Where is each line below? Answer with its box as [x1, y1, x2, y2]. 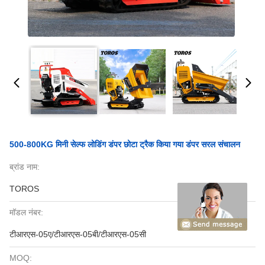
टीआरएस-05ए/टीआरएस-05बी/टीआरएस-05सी [9, 230, 146, 239]
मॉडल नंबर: [9, 208, 43, 217]
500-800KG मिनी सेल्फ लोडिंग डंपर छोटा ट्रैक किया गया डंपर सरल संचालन [9, 140, 240, 149]
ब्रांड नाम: [9, 162, 40, 172]
